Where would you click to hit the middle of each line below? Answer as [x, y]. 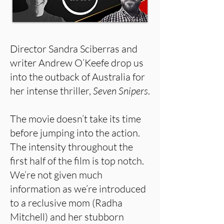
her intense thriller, [51, 91]
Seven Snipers [120, 91]
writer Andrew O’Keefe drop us [77, 63]
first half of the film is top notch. [77, 161]
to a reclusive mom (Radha [66, 203]
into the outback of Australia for [77, 77]
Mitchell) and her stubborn [67, 217]
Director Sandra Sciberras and [74, 49]
